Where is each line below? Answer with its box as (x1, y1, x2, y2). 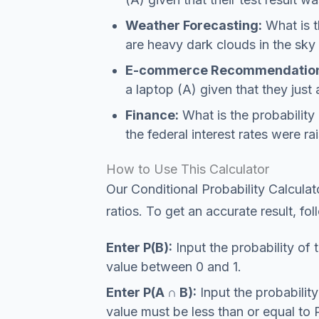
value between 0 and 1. (105, 259, 241, 274)
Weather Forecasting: (125, 18, 262, 33)
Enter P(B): (105, 240, 172, 255)
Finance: (125, 108, 179, 122)
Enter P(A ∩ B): (105, 285, 197, 300)
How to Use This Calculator (105, 161, 269, 177)
